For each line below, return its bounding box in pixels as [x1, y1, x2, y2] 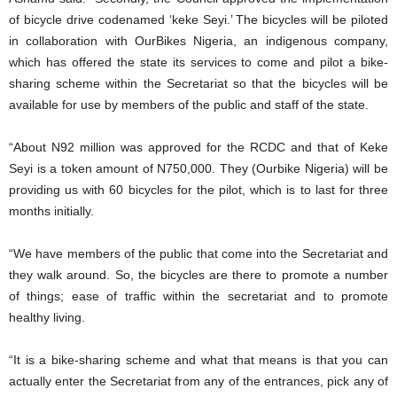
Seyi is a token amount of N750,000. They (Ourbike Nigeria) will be [9, 160, 388, 175]
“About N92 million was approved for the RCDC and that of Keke [9, 139, 388, 154]
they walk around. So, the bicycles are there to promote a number [9, 267, 388, 282]
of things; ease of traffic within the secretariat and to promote [9, 288, 388, 303]
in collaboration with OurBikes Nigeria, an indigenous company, [9, 33, 388, 48]
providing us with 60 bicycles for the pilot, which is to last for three [9, 182, 388, 197]
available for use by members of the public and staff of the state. [9, 97, 369, 112]
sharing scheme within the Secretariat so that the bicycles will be [9, 75, 388, 90]
